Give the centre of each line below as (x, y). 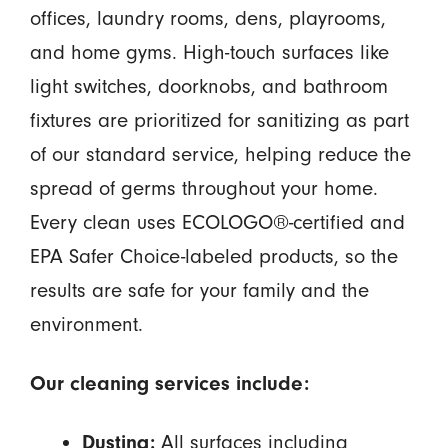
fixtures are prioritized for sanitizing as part (219, 119)
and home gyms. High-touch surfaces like (209, 51)
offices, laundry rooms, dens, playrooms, (207, 17)
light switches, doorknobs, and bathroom (208, 85)
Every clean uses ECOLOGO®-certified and (217, 221)
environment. (86, 323)
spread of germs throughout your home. (203, 187)
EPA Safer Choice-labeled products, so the (213, 255)
